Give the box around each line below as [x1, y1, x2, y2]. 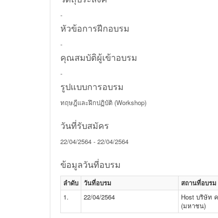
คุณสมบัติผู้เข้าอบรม [60, 52, 137, 63]
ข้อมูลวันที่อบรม [60, 159, 121, 170]
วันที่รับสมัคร [60, 120, 109, 131]
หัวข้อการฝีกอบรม [60, 22, 129, 34]
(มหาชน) [181, 201, 206, 210]
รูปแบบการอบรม [60, 81, 124, 92]
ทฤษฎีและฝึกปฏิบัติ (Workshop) [60, 98, 146, 107]
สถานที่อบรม [181, 178, 217, 187]
